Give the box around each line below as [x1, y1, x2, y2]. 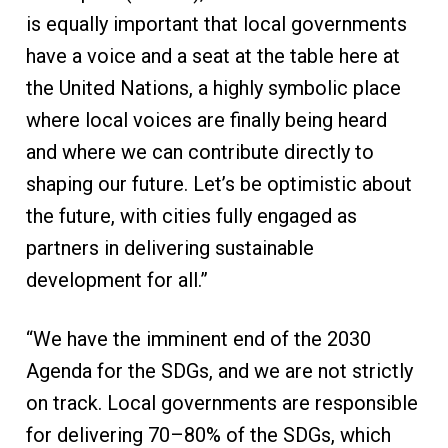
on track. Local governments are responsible [25, 391, 418, 416]
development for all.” [25, 268, 208, 293]
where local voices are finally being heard [25, 108, 387, 133]
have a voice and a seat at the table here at [25, 44, 400, 69]
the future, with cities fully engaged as [25, 204, 357, 229]
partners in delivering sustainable [25, 236, 314, 261]
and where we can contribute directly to [25, 140, 374, 165]
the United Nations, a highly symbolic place [25, 76, 401, 101]
